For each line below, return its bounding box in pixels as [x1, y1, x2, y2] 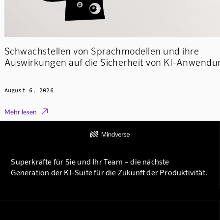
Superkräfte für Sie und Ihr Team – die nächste [11, 157, 169, 166]
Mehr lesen [4, 107, 37, 116]
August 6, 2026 [4, 86, 54, 94]
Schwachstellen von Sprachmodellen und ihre [4, 45, 199, 57]
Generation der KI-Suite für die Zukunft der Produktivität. [11, 167, 207, 177]
